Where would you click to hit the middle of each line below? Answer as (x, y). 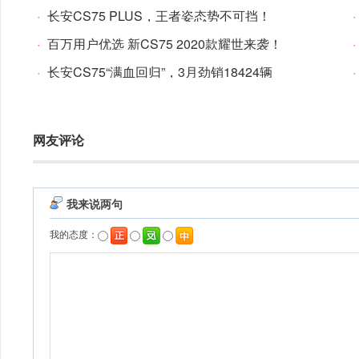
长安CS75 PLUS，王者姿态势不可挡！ (159, 16)
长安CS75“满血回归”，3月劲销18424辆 (160, 72)
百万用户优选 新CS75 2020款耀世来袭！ (165, 44)
